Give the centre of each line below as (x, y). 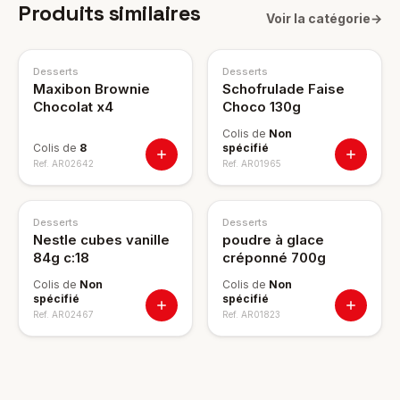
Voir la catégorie (318, 18)
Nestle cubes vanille (101, 240)
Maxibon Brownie (92, 89)
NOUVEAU (61, 67)
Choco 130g (262, 107)
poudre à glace (273, 240)
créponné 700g (274, 258)
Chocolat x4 (73, 107)
